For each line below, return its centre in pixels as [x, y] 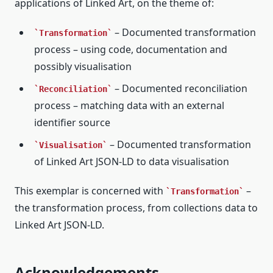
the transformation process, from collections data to [136, 207]
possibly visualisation [83, 66]
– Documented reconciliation [180, 88]
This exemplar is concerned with [90, 190]
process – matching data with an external [129, 105]
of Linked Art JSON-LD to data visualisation [132, 161]
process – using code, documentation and [131, 49]
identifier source [72, 122]
